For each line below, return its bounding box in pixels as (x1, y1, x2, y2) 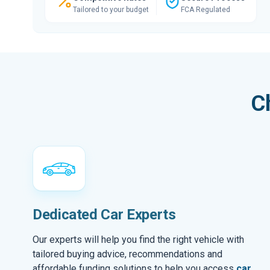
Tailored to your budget (73, 5, 149, 14)
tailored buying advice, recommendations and (33, 248, 222, 260)
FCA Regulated (181, 5, 230, 14)
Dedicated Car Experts (33, 206, 176, 223)
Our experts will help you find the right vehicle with (33, 234, 244, 245)
